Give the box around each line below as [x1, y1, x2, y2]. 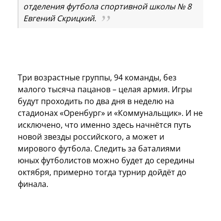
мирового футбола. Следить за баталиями [18, 143, 181, 154]
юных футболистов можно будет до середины [18, 154, 194, 166]
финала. [18, 178, 50, 189]
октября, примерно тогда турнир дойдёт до [18, 166, 186, 178]
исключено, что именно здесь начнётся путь [18, 119, 191, 130]
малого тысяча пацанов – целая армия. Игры [18, 83, 192, 95]
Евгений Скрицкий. [23, 12, 98, 24]
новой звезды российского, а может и [18, 131, 164, 142]
